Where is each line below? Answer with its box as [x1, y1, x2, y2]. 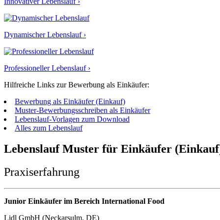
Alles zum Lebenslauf [15, 123, 82, 132]
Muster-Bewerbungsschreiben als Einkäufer [15, 106, 150, 114]
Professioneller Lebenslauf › [4, 63, 90, 72]
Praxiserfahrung [4, 165, 80, 178]
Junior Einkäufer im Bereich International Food [4, 197, 165, 206]
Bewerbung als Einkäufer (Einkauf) [15, 97, 125, 106]
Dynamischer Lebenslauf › [4, 30, 86, 39]
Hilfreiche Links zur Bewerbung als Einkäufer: [4, 80, 149, 89]
